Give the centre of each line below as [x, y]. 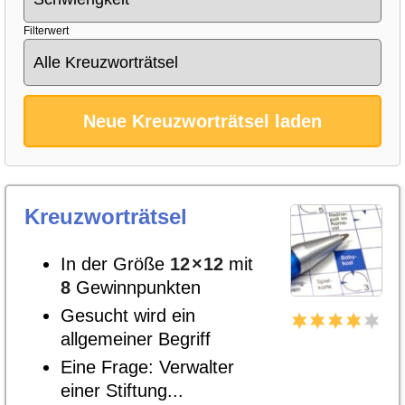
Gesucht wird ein [128, 316]
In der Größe [115, 264]
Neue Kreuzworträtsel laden [202, 121]
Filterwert [46, 31]
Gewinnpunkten [136, 287]
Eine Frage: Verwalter [147, 367]
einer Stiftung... [122, 391]
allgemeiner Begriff [136, 339]
